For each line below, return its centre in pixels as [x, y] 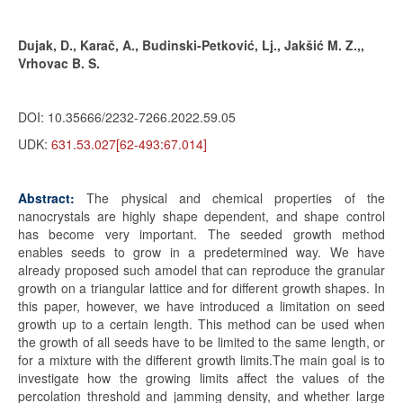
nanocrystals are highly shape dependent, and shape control [201, 216]
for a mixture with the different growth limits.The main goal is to [201, 360]
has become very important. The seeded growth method [201, 234]
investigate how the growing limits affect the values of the [201, 378]
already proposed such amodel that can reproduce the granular [201, 270]
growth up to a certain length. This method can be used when [201, 324]
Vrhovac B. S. [59, 63]
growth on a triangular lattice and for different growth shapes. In [201, 288]
